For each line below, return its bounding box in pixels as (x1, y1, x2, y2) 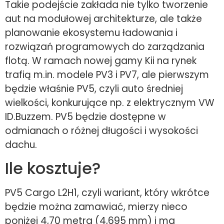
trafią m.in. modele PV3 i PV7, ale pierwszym (5, 67, 209, 81)
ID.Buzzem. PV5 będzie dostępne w (5, 109, 166, 123)
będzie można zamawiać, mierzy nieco (5, 200, 187, 214)
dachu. (5, 137, 37, 151)
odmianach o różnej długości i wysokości (5, 123, 198, 137)
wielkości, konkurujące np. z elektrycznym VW (5, 95, 214, 109)
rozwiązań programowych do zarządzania (5, 39, 204, 53)
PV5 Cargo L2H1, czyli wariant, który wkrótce (5, 186, 209, 200)
